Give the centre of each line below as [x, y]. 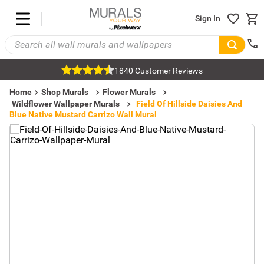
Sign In [208, 19]
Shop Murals [65, 92]
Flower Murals [129, 92]
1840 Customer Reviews [159, 71]
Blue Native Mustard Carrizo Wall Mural [83, 114]
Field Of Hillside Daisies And [189, 104]
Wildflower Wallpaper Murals [66, 104]
